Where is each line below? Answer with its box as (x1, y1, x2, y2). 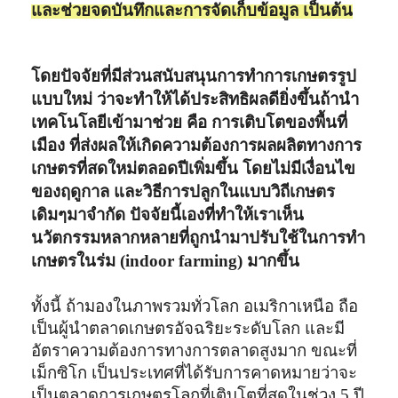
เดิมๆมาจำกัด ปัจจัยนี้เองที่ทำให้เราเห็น (31, 204, 305, 224)
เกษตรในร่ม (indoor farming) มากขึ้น (31, 251, 300, 270)
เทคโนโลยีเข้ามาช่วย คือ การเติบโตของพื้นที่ (31, 112, 348, 131)
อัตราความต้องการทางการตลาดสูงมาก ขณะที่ (31, 340, 358, 360)
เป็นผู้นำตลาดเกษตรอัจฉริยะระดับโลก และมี (31, 318, 346, 338)
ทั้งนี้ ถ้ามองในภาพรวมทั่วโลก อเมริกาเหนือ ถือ (31, 296, 359, 315)
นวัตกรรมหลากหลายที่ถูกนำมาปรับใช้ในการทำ (31, 227, 366, 247)
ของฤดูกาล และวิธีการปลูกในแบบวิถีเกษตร (31, 181, 336, 201)
